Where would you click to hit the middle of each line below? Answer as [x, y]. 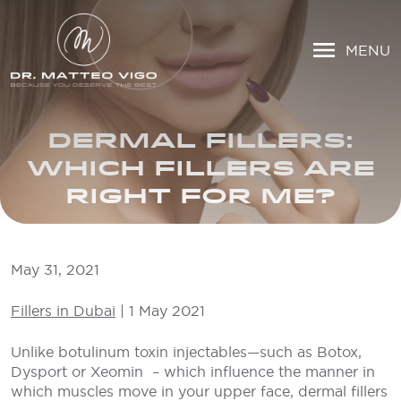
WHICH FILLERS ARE [200, 168]
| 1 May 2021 [160, 311]
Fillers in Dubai [63, 311]
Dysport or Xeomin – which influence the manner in [193, 371]
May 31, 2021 [55, 269]
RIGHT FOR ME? [200, 196]
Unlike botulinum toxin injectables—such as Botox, [186, 352]
